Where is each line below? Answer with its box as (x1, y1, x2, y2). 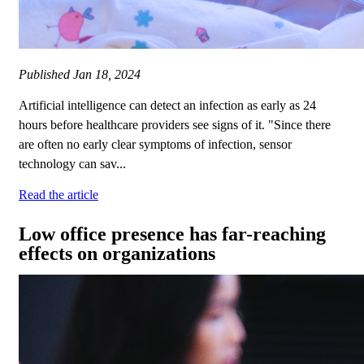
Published (19, 67, 73, 82)
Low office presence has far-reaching (19, 223, 326, 245)
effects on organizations (19, 243, 215, 265)
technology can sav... (19, 157, 126, 171)
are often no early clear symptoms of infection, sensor (19, 137, 292, 152)
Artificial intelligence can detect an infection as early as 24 (19, 98, 316, 113)
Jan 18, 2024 (73, 67, 141, 82)
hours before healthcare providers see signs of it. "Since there (19, 118, 331, 132)
